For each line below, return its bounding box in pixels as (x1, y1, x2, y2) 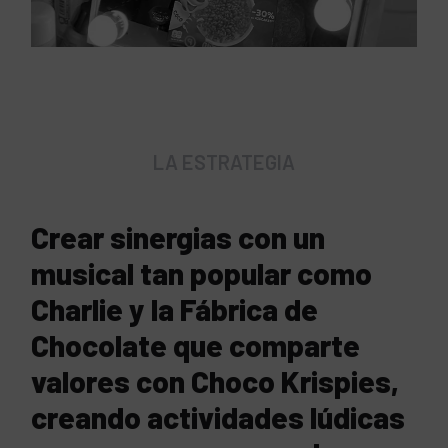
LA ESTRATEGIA (152, 149, 296, 174)
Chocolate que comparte (31, 326, 361, 363)
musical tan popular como (31, 254, 373, 291)
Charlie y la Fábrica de (31, 290, 319, 327)
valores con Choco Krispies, (31, 362, 400, 399)
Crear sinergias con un (31, 218, 326, 255)
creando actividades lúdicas (31, 398, 406, 435)
